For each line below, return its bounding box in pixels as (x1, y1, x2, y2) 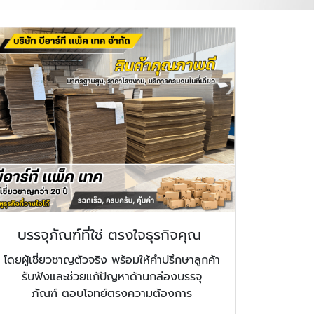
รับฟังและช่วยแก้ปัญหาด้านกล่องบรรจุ (22, 268, 203, 286)
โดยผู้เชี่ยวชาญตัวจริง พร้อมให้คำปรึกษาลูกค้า (4, 252, 221, 269)
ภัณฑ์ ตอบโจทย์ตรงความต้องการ (32, 285, 193, 303)
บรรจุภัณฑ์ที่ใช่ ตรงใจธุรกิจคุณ (18, 224, 207, 246)
